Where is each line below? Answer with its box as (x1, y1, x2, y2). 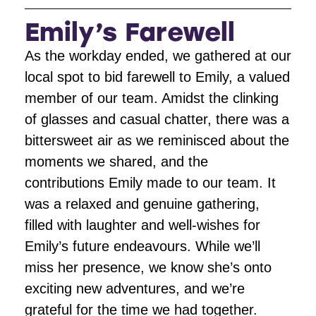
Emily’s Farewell (25, 16, 235, 47)
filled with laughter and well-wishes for (25, 217, 260, 233)
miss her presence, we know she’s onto (25, 259, 272, 275)
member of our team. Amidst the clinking (25, 90, 279, 106)
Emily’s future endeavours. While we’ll (25, 238, 260, 254)
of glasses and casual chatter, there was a (25, 111, 289, 127)
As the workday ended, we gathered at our (25, 47, 291, 63)
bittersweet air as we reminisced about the (25, 132, 289, 148)
